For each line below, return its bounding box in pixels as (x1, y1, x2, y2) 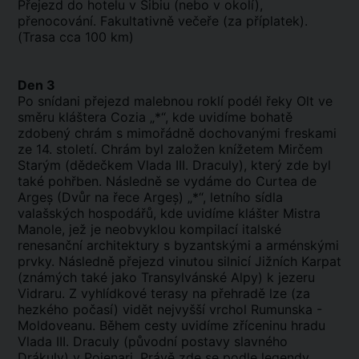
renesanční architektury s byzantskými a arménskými (18, 237, 339, 253)
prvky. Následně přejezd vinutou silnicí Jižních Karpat (18, 253, 341, 269)
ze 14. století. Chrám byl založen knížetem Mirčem (18, 141, 323, 157)
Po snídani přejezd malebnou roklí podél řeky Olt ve (18, 93, 333, 109)
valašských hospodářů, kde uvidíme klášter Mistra (18, 205, 321, 221)
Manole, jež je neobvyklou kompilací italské (18, 221, 281, 237)
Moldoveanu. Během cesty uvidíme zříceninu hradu (18, 317, 325, 333)
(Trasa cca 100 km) (18, 29, 134, 45)
